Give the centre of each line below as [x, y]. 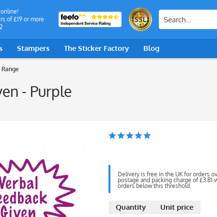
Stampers [33, 48]
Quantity [131, 207]
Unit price [177, 207]
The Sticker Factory [96, 48]
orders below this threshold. [155, 186]
